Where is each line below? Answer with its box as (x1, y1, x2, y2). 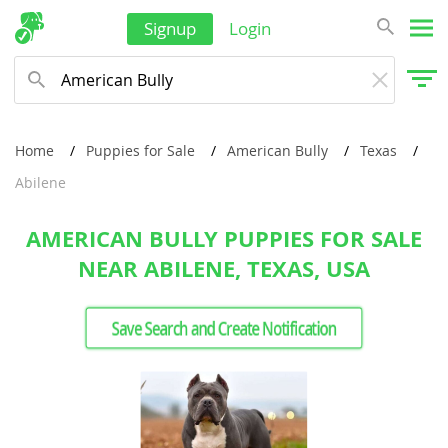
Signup (144, 17, 196, 40)
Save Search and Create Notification (75, 316, 373, 340)
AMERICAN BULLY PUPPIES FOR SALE (26, 223, 422, 254)
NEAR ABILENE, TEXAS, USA (78, 253, 370, 284)
